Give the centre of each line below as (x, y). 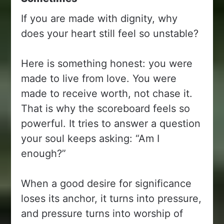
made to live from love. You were (99, 78)
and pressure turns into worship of (102, 213)
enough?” (44, 153)
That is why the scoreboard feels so (106, 108)
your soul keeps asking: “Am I (90, 138)
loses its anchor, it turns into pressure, (111, 198)
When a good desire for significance (106, 183)
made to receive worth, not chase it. (107, 93)
